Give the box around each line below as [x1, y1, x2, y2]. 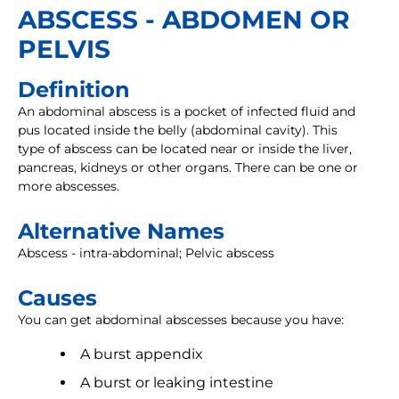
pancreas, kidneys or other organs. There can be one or [18, 159, 358, 176]
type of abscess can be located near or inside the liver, [18, 141, 352, 158]
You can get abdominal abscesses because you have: [18, 312, 344, 329]
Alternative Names [18, 218, 224, 245]
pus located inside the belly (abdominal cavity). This [18, 122, 338, 139]
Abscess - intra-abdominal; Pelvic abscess [18, 245, 274, 262]
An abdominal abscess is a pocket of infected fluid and [18, 103, 355, 120]
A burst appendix [80, 346, 203, 363]
